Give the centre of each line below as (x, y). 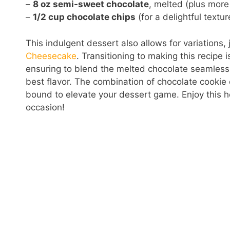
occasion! (45, 107)
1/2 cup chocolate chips (84, 17)
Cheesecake (51, 56)
